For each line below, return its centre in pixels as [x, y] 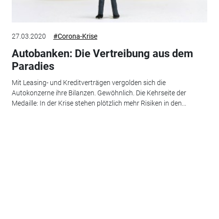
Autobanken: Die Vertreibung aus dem [102, 53]
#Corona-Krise [75, 36]
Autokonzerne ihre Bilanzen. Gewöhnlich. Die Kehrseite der [99, 93]
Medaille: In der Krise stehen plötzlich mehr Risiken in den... [99, 103]
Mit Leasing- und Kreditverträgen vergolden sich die [88, 83]
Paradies [33, 66]
